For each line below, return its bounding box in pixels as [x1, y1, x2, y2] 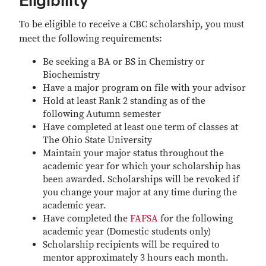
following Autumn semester [43, 108, 161, 120]
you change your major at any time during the [43, 186, 237, 198]
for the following [158, 213, 233, 224]
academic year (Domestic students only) [43, 226, 211, 237]
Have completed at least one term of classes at [43, 121, 238, 133]
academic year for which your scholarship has [43, 160, 240, 172]
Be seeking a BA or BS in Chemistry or [43, 56, 205, 68]
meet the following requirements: [19, 33, 162, 45]
